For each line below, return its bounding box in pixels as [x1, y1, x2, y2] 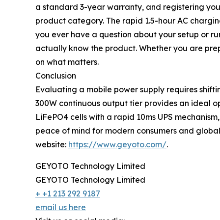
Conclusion [35, 71, 76, 81]
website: [35, 139, 68, 150]
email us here [35, 202, 86, 213]
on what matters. [35, 57, 99, 67]
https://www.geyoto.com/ [68, 139, 166, 150]
